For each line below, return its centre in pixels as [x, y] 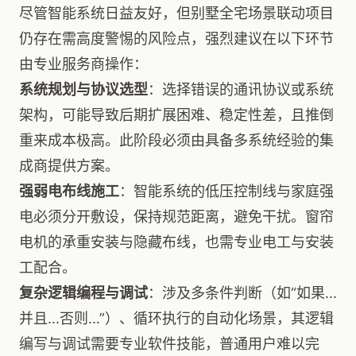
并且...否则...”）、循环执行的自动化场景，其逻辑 [176, 318]
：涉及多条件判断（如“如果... [242, 293]
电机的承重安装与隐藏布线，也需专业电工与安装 [176, 242]
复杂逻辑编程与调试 [83, 293]
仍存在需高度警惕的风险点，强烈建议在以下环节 [176, 39]
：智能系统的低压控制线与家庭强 [226, 191]
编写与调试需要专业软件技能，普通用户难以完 [169, 344]
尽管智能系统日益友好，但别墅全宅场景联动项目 [176, 13]
